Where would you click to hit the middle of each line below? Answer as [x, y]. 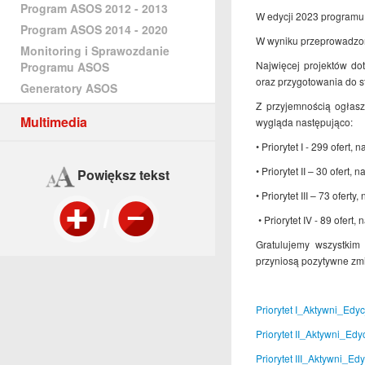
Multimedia [54, 122]
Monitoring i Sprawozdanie [95, 51]
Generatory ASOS [69, 88]
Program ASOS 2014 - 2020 [94, 29]
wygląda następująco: [304, 122]
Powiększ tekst [122, 175]
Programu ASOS [65, 67]
